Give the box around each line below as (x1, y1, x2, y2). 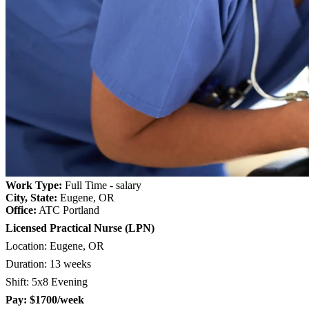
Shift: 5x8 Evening (6, 275, 88, 288)
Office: (6, 203, 37, 216)
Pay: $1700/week (6, 293, 84, 306)
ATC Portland (37, 203, 99, 216)
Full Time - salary (62, 179, 141, 191)
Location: (6, 239, 50, 252)
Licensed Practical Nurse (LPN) (6, 221, 154, 234)
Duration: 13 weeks (6, 257, 94, 270)
